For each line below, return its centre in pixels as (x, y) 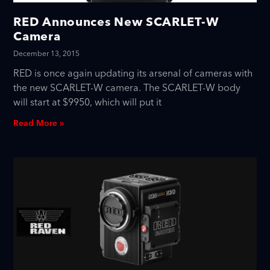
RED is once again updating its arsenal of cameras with (133, 73)
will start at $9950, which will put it (88, 102)
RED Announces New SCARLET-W (116, 21)
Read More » (39, 123)
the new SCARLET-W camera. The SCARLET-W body (127, 88)
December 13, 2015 (47, 54)
